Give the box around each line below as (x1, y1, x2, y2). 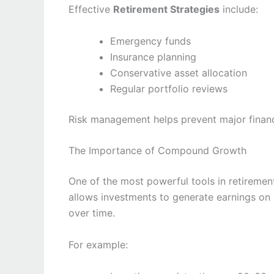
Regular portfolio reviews (110, 82, 228, 95)
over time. (68, 207, 115, 220)
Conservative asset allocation (110, 66, 247, 79)
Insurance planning (110, 50, 196, 63)
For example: (68, 238, 128, 251)
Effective (68, 3, 113, 16)
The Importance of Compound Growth (68, 144, 246, 157)
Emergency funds (110, 34, 191, 47)
